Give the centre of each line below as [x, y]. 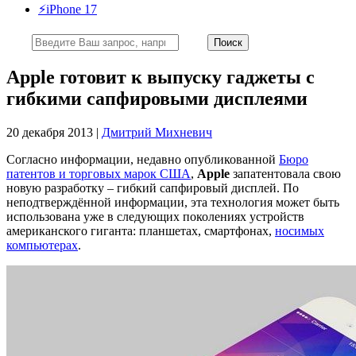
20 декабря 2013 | [54, 132]
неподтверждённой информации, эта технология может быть [173, 202]
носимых [300, 230]
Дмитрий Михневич [157, 132]
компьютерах [42, 245]
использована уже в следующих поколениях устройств [155, 216]
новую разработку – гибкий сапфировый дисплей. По [153, 188]
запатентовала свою [285, 173]
